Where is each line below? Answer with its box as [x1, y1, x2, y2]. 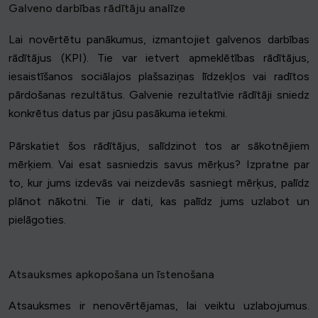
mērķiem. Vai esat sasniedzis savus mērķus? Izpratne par [9, 158, 309, 172]
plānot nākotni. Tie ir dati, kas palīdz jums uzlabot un [9, 194, 309, 209]
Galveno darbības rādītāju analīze [9, 1, 185, 16]
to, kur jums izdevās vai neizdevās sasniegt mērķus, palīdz [9, 176, 309, 190]
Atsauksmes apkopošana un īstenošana [9, 268, 214, 282]
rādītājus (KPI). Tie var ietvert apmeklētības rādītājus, [9, 51, 309, 65]
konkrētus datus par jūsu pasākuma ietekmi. [9, 106, 227, 121]
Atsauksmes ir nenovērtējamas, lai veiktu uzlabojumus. [9, 299, 309, 313]
